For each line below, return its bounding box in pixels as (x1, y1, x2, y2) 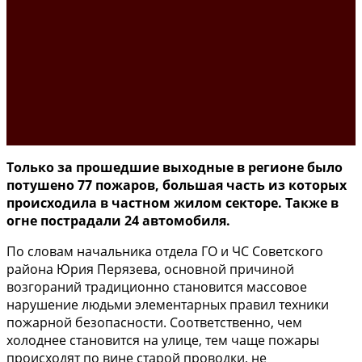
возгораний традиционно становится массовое (6, 277, 307, 296)
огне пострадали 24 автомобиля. (6, 211, 230, 229)
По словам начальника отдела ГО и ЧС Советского (6, 242, 323, 260)
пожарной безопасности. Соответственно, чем (6, 313, 302, 331)
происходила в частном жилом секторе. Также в (6, 193, 339, 212)
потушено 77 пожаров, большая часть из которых (6, 175, 347, 194)
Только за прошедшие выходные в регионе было (6, 158, 343, 176)
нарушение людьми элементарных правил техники (6, 295, 329, 314)
